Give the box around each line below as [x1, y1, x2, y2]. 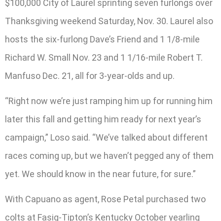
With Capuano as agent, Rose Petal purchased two [5, 194, 206, 205]
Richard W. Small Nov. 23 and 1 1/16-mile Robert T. [5, 52, 203, 63]
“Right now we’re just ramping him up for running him [5, 95, 213, 106]
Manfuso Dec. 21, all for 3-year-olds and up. [5, 70, 175, 81]
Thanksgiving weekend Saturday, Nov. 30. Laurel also [5, 15, 213, 26]
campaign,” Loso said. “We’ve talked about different [5, 132, 208, 143]
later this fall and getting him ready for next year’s [5, 113, 201, 124]
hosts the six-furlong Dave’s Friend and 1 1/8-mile [5, 34, 200, 44]
